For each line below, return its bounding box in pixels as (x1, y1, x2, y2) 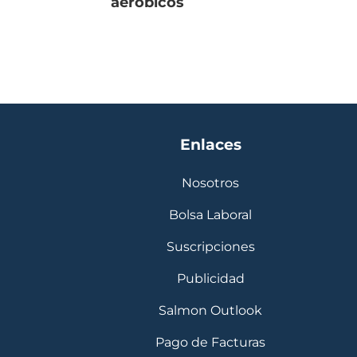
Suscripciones (166, 239, 255, 255)
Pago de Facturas (155, 335, 265, 351)
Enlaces (179, 135, 241, 155)
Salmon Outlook (159, 303, 262, 319)
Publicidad (176, 271, 245, 287)
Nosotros (182, 175, 239, 191)
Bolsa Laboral (169, 207, 252, 223)
